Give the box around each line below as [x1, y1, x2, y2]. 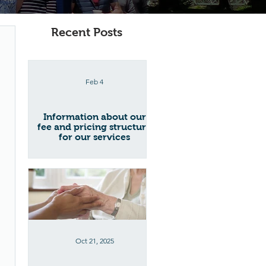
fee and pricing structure [37, 122, 151, 132]
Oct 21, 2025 [75, 236, 114, 245]
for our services [59, 132, 130, 142]
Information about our [43, 112, 146, 122]
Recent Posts [51, 26, 122, 39]
